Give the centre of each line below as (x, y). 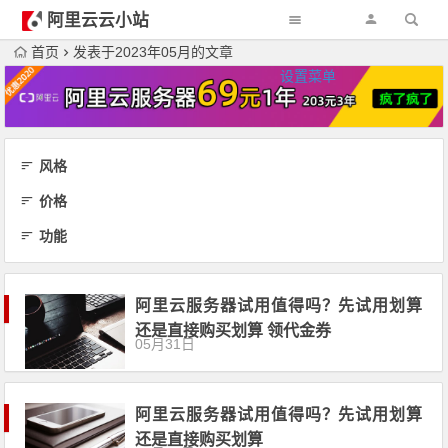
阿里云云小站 (97, 20)
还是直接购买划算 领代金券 (233, 330)
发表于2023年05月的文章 (153, 52)
